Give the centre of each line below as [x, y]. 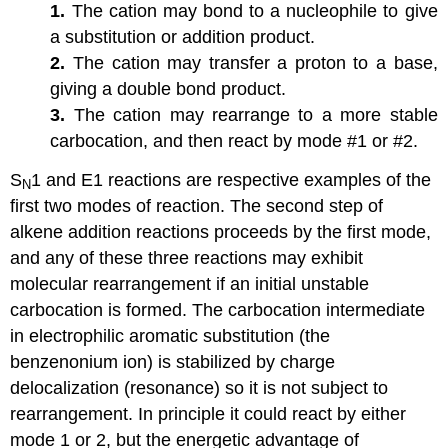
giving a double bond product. [168, 88]
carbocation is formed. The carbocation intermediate [218, 309]
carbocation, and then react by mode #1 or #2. [234, 140]
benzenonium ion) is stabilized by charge [173, 361]
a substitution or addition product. [183, 36]
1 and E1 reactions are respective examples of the [231, 179]
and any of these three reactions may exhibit [187, 257]
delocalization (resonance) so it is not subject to [199, 387]
